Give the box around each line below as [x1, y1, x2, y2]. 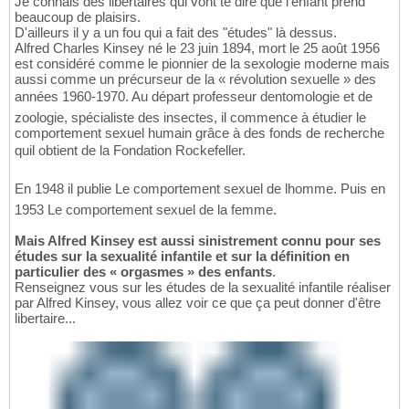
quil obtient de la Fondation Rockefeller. [15, 142, 246, 159]
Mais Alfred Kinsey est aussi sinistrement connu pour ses [15, 233, 381, 249]
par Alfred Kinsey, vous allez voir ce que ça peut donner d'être [15, 295, 381, 311]
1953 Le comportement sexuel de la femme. [15, 202, 277, 218]
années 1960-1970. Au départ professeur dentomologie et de [15, 89, 372, 105]
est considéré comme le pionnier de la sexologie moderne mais [15, 56, 390, 72]
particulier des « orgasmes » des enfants [15, 264, 272, 280]
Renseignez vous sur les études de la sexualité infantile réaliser [15, 279, 391, 296]
